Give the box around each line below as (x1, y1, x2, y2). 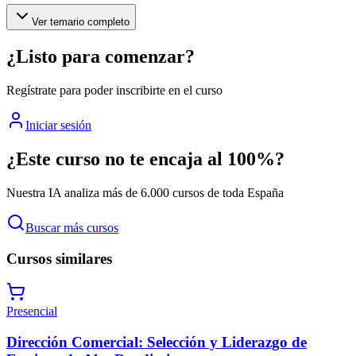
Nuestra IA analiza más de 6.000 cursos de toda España (6, 185, 284, 199)
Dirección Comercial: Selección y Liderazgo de (6, 334, 307, 351)
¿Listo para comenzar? (6, 46, 195, 68)
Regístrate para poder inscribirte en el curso (6, 83, 222, 98)
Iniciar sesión (25, 118, 91, 133)
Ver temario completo (32, 16, 130, 29)
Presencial (6, 304, 57, 319)
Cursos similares (6, 250, 112, 267)
